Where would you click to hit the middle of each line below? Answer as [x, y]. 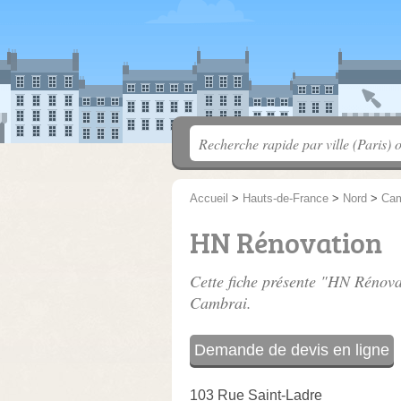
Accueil [209, 198]
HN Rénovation [286, 243]
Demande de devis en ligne [292, 350]
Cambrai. [221, 303]
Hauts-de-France [286, 198]
